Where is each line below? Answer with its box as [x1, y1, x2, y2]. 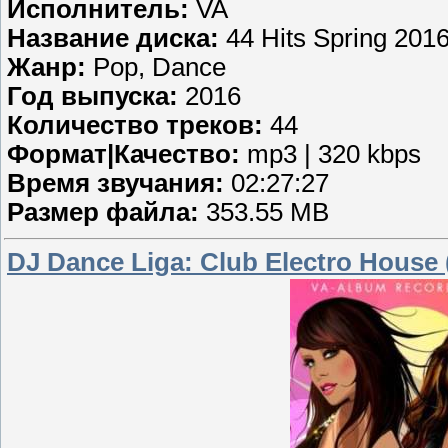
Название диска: [7, 24, 219, 53]
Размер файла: [7, 198, 199, 227]
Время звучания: [7, 169, 224, 198]
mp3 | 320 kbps [240, 140, 421, 169]
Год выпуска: [7, 82, 178, 111]
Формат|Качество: [7, 140, 240, 169]
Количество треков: [7, 111, 263, 140]
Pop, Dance [86, 53, 226, 82]
